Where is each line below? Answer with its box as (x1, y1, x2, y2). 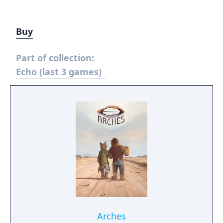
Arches (97, 210, 126, 222)
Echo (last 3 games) (16, 66, 102, 78)
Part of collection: (16, 52, 94, 64)
